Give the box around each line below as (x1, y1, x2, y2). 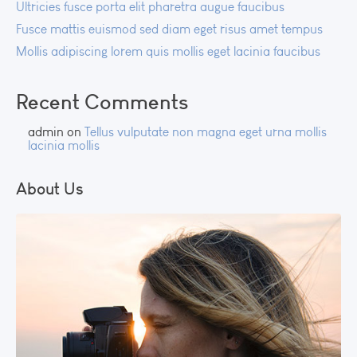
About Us (16, 178, 84, 198)
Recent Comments (16, 88, 188, 115)
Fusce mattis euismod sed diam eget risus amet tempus (16, 21, 323, 37)
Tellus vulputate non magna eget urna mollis (84, 124, 327, 139)
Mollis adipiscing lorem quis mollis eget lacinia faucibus (16, 43, 320, 59)
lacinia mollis (28, 137, 100, 153)
